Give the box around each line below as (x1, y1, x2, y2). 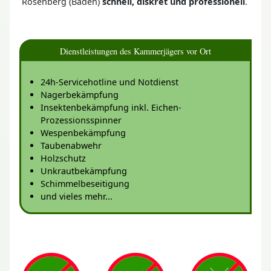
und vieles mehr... (41, 190, 113, 202)
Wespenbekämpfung (41, 126, 126, 139)
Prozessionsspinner (41, 114, 122, 126)
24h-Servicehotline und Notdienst (41, 76, 178, 88)
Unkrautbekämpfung (41, 165, 127, 177)
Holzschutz (41, 152, 86, 164)
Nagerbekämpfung (41, 88, 119, 100)
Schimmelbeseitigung (41, 177, 129, 189)
